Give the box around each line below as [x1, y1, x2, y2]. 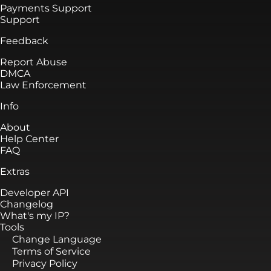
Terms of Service [12, 245, 91, 257]
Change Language [12, 233, 102, 245]
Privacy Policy [12, 257, 77, 269]
